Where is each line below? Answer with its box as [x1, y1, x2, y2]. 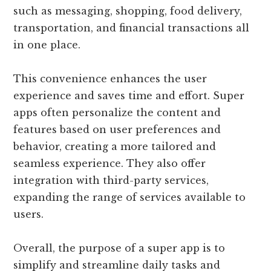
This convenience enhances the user [13, 73, 207, 85]
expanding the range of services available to [13, 191, 246, 204]
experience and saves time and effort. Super [13, 90, 245, 102]
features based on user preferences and [13, 123, 221, 136]
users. [13, 208, 44, 221]
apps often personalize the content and [13, 106, 221, 119]
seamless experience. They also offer [13, 157, 206, 170]
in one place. [13, 39, 81, 51]
